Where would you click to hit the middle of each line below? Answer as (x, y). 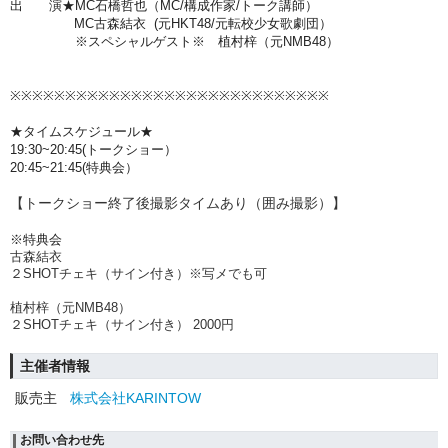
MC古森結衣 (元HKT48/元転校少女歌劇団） (171, 23)
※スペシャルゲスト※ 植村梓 (133, 41)
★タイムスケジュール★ (81, 131)
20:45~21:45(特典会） (74, 167)
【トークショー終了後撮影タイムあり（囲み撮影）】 (178, 202)
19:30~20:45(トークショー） (93, 149)
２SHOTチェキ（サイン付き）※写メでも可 (138, 273)
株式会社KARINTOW (135, 397)
